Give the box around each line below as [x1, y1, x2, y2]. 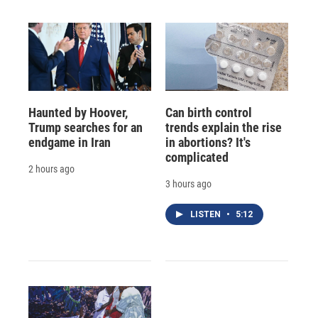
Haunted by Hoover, [28, 105, 128, 121]
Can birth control [165, 105, 252, 121]
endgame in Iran [28, 135, 111, 150]
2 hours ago [28, 163, 75, 175]
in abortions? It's [165, 135, 251, 150]
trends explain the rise [165, 120, 282, 136]
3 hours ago [165, 178, 212, 190]
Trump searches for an [28, 120, 143, 136]
